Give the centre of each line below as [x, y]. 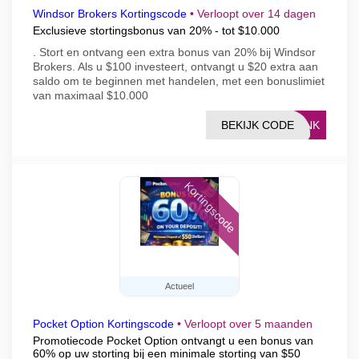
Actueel [179, 286]
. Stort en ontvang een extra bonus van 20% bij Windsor [174, 52]
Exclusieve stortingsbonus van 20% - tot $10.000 [156, 30]
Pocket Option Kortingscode [103, 324]
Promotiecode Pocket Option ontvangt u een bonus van [173, 341]
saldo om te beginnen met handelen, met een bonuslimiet [179, 81]
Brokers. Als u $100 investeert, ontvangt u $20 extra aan [175, 67]
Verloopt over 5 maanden [248, 324]
